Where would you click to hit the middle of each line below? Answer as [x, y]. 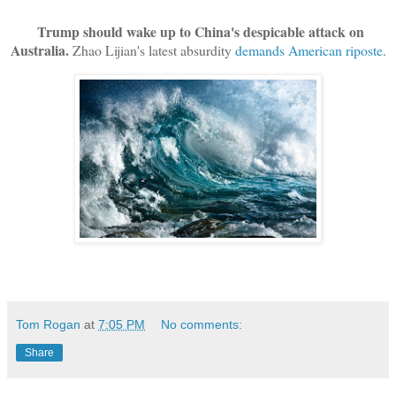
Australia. [39, 49]
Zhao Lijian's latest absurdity [152, 49]
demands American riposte [308, 49]
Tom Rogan [48, 324]
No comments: [202, 324]
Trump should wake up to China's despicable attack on [198, 31]
